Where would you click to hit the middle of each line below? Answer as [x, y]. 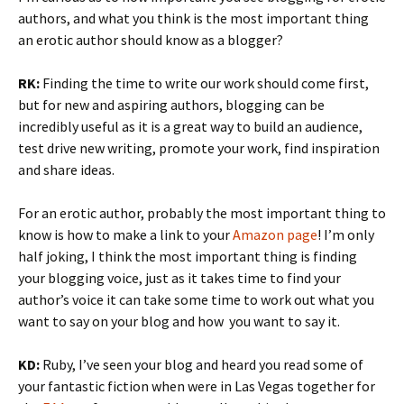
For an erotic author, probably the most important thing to [202, 213]
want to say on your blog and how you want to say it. [179, 321]
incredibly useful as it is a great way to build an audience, [190, 126]
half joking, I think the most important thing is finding [188, 256]
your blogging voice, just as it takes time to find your [179, 278]
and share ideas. [66, 170]
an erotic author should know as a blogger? [151, 40]
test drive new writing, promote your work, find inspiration [199, 148]
